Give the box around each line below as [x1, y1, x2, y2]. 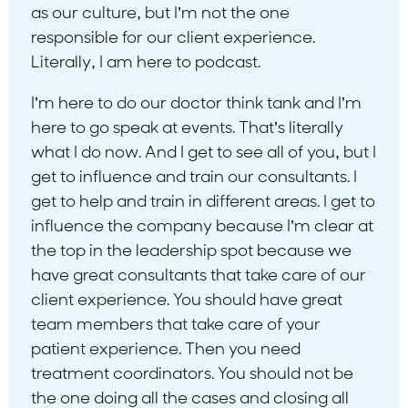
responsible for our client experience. [30, 29, 315, 47]
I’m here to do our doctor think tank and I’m [30, 95, 362, 113]
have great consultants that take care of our [30, 267, 366, 285]
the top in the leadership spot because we [30, 242, 352, 260]
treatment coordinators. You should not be [30, 365, 353, 383]
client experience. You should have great [30, 291, 342, 310]
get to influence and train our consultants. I [30, 168, 357, 187]
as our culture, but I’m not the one [30, 5, 290, 23]
